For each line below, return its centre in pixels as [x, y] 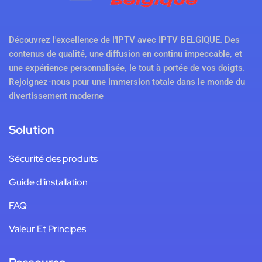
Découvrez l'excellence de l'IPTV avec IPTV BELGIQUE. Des [124, 40]
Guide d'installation [48, 182]
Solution [32, 130]
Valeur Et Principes [47, 229]
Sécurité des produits [53, 159]
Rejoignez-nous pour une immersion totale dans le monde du [127, 82]
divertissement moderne [56, 96]
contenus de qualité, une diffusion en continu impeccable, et [125, 54]
